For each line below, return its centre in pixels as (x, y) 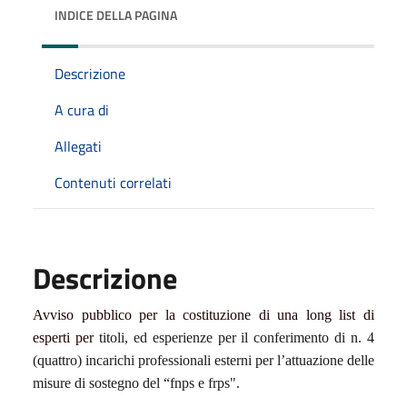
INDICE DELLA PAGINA (116, 15)
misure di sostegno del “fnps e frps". (136, 382)
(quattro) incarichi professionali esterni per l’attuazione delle (203, 360)
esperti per (66, 337)
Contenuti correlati (113, 182)
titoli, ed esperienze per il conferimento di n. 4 (237, 337)
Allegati (78, 146)
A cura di (82, 109)
